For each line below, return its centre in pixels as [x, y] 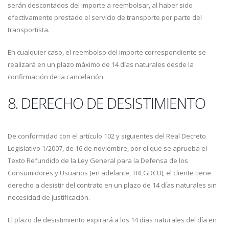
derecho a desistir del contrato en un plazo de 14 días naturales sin [112, 185]
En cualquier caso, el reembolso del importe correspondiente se [107, 52]
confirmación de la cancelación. [56, 77]
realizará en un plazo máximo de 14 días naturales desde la [101, 64]
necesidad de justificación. [49, 197]
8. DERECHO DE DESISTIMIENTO [107, 103]
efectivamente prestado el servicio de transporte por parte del [105, 17]
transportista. [29, 30]
